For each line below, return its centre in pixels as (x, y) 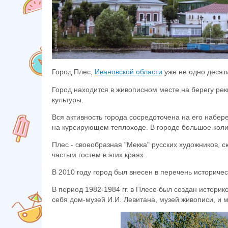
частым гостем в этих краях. (99, 155)
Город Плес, (73, 72)
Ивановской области (129, 72)
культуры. (68, 100)
